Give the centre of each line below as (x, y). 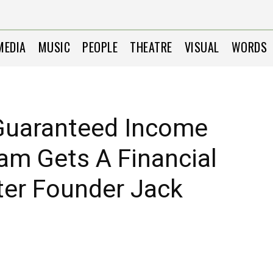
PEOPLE (100, 47)
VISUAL (202, 47)
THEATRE (151, 47)
